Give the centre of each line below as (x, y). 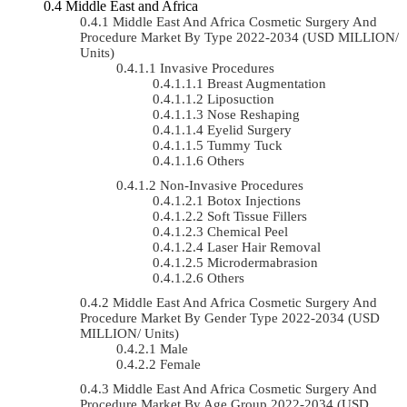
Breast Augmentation (267, 83)
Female (180, 364)
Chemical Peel (248, 231)
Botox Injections (254, 200)
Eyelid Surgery (249, 129)
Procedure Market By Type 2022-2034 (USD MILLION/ (239, 37)
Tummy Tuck (245, 145)
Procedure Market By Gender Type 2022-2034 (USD (230, 318)
